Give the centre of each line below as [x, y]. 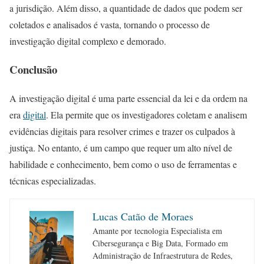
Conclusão [33, 70]
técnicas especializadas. [53, 181]
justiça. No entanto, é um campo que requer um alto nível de [121, 148]
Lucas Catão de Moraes [143, 217]
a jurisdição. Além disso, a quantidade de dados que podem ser [126, 8]
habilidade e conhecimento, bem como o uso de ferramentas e [123, 164]
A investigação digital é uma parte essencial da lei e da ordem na [128, 98]
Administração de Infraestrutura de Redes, [163, 256]
